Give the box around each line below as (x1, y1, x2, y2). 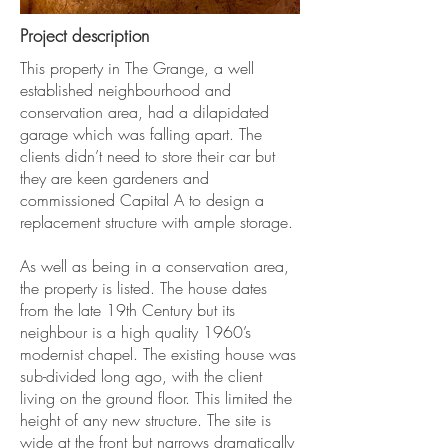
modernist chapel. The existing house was (20, 343, 296, 365)
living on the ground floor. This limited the (20, 387, 292, 409)
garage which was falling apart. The (20, 123, 262, 145)
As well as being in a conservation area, (20, 255, 289, 277)
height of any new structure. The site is (20, 409, 271, 431)
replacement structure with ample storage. (20, 211, 293, 233)
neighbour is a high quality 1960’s (20, 321, 251, 343)
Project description (20, 24, 149, 47)
